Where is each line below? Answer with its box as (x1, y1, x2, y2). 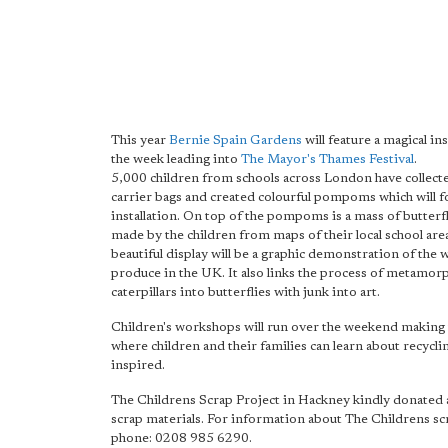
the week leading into (111, 153, 241, 166)
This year (111, 134, 169, 147)
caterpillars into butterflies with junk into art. (111, 286, 380, 299)
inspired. (111, 359, 165, 372)
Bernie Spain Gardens (169, 134, 302, 147)
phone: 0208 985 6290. (111, 432, 252, 445)
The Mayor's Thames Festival (241, 153, 414, 166)
